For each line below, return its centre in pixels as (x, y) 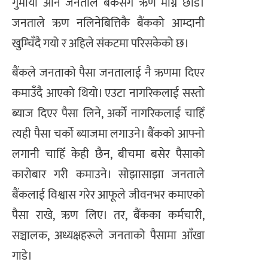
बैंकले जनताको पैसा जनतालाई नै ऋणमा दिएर (108, 73)
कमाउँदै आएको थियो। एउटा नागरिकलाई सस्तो (108, 93)
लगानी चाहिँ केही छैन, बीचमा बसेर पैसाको (108, 154)
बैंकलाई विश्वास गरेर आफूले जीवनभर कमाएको (108, 195)
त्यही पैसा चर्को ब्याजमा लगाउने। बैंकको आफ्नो (108, 134)
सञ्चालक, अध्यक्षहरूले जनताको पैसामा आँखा (108, 235)
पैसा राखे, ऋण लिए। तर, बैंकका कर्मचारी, (108, 215)
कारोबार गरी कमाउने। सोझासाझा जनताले (108, 174)
